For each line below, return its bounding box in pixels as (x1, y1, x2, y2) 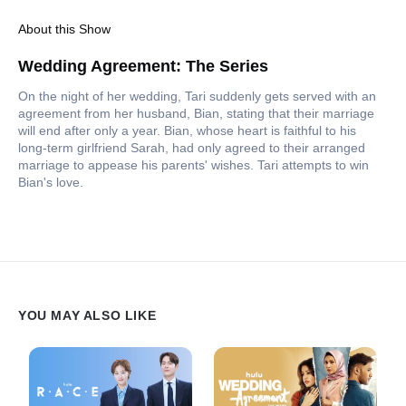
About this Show (18, 22, 111, 37)
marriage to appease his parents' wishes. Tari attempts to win (18, 158, 369, 173)
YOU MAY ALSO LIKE (18, 308, 157, 323)
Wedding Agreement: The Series (18, 57, 268, 76)
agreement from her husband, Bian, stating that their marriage (18, 106, 374, 121)
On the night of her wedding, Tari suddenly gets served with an (18, 89, 376, 104)
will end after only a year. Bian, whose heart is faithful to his (18, 123, 356, 139)
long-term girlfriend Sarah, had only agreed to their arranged (18, 140, 365, 156)
